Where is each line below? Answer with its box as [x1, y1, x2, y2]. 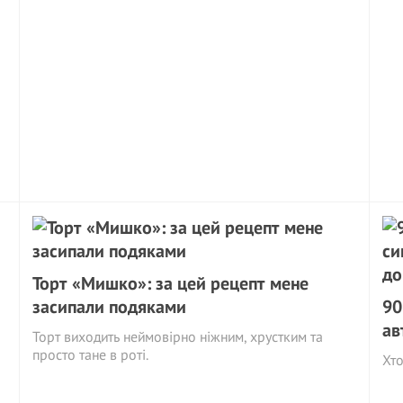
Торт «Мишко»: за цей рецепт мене [32, 272, 309, 295]
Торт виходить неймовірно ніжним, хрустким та [32, 327, 324, 345]
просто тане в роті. [32, 345, 149, 363]
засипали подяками [32, 295, 187, 318]
